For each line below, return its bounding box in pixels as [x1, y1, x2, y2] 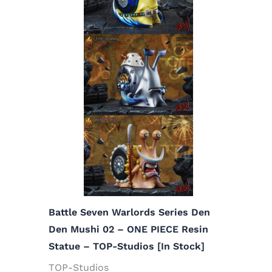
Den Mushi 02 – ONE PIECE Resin [49, 223, 208, 235]
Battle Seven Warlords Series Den [49, 206, 210, 218]
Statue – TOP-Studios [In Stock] [49, 240, 205, 252]
